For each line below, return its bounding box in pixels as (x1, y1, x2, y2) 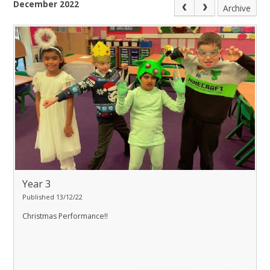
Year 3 (22, 177, 51, 190)
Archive (223, 2, 251, 14)
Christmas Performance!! (22, 210, 108, 221)
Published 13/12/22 (22, 192, 83, 201)
